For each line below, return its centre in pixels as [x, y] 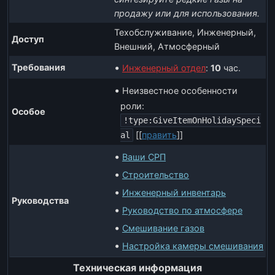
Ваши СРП [144, 157]
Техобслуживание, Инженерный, [185, 32]
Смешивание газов [163, 228]
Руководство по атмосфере [182, 210]
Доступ [28, 39]
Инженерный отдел [164, 68]
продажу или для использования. [187, 13]
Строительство [156, 175]
